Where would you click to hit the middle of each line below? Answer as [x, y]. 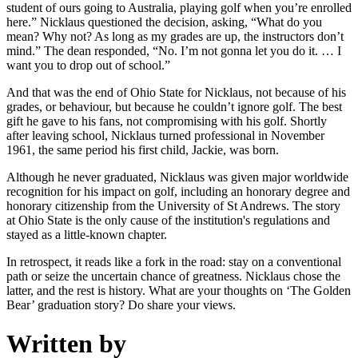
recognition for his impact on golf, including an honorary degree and [178, 191]
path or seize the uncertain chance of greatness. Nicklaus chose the [173, 276]
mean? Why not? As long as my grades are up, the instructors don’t [175, 36]
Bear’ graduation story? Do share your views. [121, 304]
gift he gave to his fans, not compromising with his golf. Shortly [167, 121]
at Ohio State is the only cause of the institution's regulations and [168, 220]
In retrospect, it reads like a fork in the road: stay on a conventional [174, 261]
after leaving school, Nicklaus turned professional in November [165, 135]
